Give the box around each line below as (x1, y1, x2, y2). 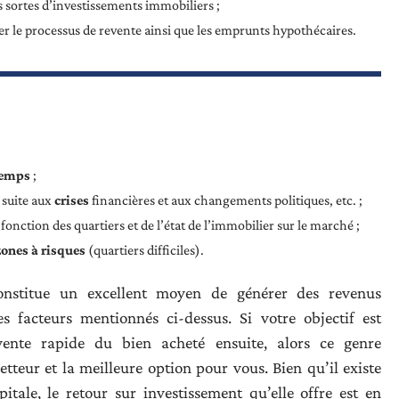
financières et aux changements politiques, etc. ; (89, 192, 362, 208)
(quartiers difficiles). (85, 242, 204, 258)
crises (54, 192, 89, 208)
